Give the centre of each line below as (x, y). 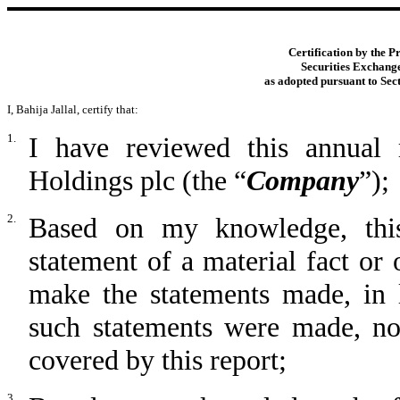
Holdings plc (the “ (137, 180)
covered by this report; (158, 359)
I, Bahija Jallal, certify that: (73, 109)
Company (303, 180)
